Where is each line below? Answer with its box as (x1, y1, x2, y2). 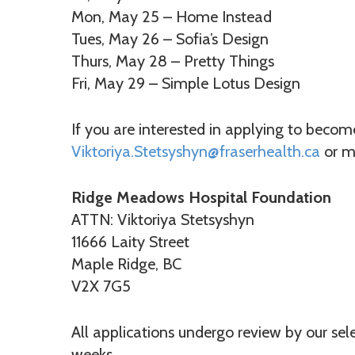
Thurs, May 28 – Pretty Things (71, 52, 274, 71)
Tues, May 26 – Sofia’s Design (71, 29, 269, 48)
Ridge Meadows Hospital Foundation (71, 188, 331, 207)
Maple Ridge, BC (71, 254, 181, 273)
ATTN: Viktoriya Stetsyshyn (71, 210, 254, 229)
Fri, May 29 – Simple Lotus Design (71, 74, 300, 93)
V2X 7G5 (71, 277, 131, 296)
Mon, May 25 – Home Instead (71, 7, 272, 26)
